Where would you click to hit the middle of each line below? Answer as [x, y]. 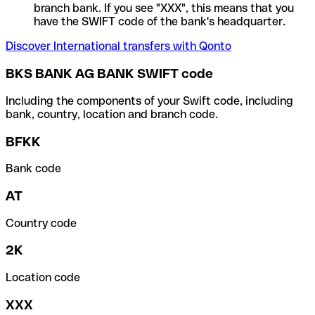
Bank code [33, 169]
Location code [43, 278]
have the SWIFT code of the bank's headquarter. [160, 22]
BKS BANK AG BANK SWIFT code [109, 74]
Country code [41, 223]
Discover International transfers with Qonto [118, 46]
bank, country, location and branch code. [112, 114]
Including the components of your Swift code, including [149, 101]
